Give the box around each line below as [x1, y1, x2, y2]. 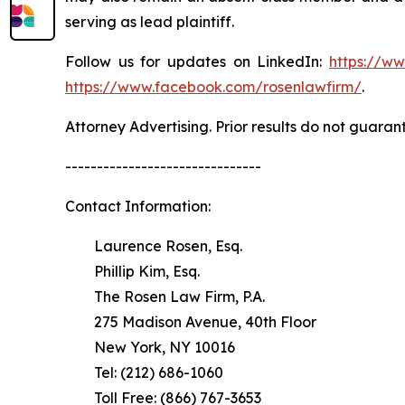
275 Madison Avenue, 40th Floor [65, 313, 316, 331]
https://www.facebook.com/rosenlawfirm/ [65, 78, 362, 96]
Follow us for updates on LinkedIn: [65, 52, 329, 71]
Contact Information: [65, 197, 211, 215]
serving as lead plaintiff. [65, 13, 234, 31]
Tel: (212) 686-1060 [65, 363, 223, 381]
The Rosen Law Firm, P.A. [65, 287, 265, 306]
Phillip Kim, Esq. [65, 262, 200, 280]
